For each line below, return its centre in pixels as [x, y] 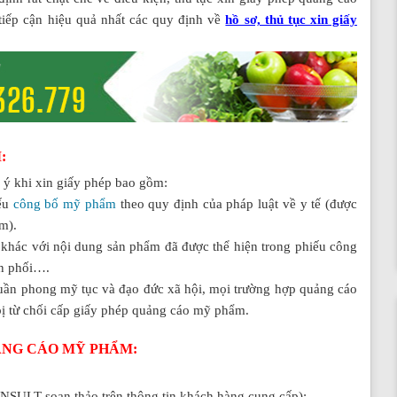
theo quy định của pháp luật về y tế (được [237, 203]
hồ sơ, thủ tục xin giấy [292, 19]
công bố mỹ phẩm [64, 203]
